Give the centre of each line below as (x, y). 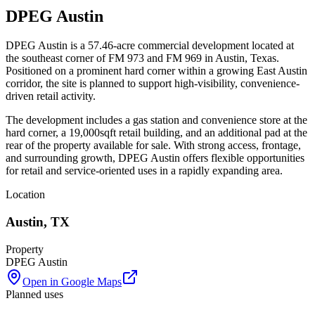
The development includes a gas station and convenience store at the (156, 120)
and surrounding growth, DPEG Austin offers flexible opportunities (155, 158)
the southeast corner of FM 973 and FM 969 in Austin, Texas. (142, 58)
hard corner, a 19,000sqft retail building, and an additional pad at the (156, 133)
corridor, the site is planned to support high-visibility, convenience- (153, 84)
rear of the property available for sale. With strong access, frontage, (153, 146)
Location (25, 195)
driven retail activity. (51, 96)
